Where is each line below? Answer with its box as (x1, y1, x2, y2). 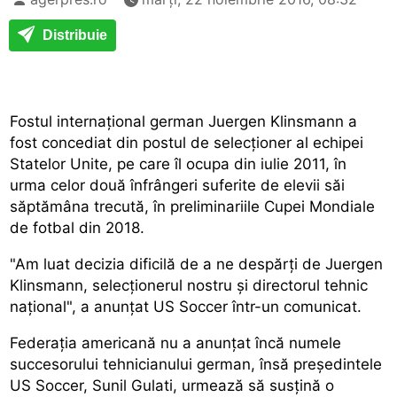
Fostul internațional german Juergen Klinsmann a (10, 112, 358, 130)
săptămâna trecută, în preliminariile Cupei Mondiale (10, 197, 376, 215)
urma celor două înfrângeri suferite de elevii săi (10, 175, 346, 194)
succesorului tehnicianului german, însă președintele (10, 354, 383, 373)
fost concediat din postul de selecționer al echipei (10, 133, 364, 152)
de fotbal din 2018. (10, 218, 145, 237)
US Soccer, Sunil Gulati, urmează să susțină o (10, 376, 335, 394)
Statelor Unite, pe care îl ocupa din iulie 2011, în (10, 154, 347, 173)
